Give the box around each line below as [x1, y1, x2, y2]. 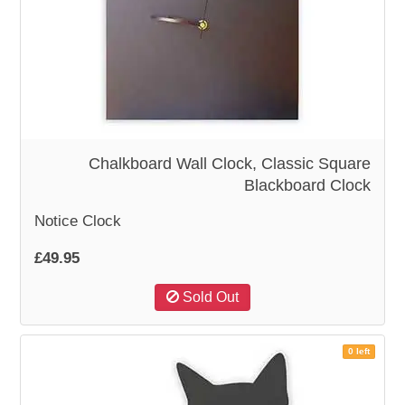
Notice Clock [34, 212, 122, 230]
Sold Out [179, 288, 239, 305]
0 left [347, 345, 370, 356]
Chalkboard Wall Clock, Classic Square [88, 154, 371, 173]
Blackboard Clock [243, 175, 371, 194]
